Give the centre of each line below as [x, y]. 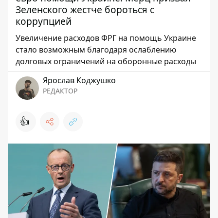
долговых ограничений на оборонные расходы [106, 62]
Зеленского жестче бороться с [85, 10]
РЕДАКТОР [60, 91]
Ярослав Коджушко [79, 81]
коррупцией [44, 21]
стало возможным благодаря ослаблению [96, 50]
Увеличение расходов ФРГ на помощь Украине [106, 38]
